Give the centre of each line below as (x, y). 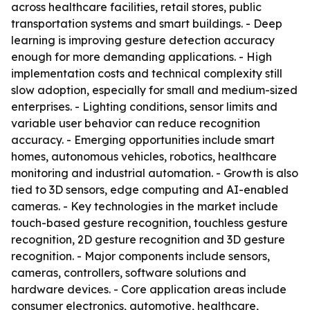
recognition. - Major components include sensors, (140, 256)
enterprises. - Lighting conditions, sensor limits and (144, 107)
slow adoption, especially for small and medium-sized (154, 90)
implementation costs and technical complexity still (147, 73)
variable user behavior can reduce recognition (136, 123)
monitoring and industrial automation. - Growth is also (155, 173)
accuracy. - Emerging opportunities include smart (143, 140)
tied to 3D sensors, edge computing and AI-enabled (150, 190)
